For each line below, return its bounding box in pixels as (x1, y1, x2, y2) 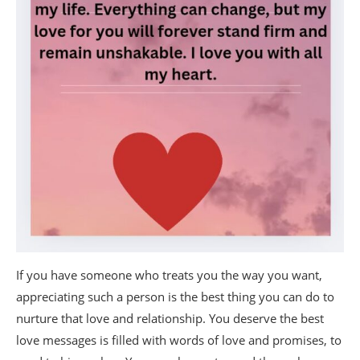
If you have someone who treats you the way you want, (16, 266, 322, 283)
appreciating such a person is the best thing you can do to (16, 288, 334, 305)
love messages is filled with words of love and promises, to (16, 331, 342, 348)
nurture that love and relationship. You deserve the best (16, 309, 324, 326)
